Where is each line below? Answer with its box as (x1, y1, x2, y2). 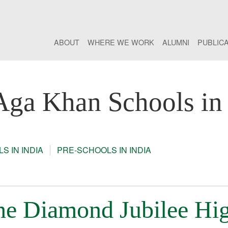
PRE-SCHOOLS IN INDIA (56, 144, 151, 156)
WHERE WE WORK (88, 37, 154, 48)
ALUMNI (162, 37, 189, 48)
